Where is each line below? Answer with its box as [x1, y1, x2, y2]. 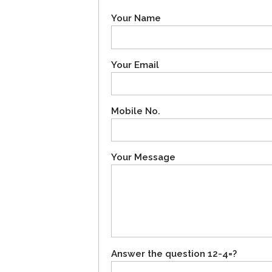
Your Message [111, 152, 175, 163]
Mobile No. [111, 106, 160, 117]
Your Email [111, 59, 159, 70]
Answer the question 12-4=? [111, 248, 237, 259]
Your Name [111, 13, 161, 24]
